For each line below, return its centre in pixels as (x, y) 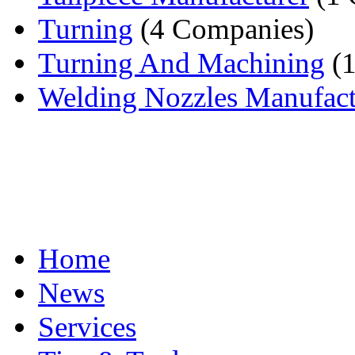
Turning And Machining (181, 63)
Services (87, 326)
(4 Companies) (223, 29)
